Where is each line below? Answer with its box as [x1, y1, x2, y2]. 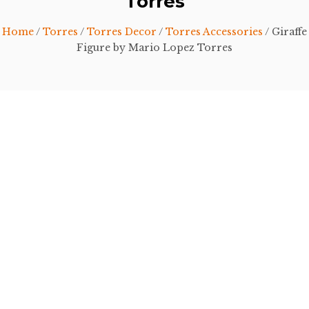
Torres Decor [87, 26, 157, 38]
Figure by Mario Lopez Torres [77, 41, 232, 54]
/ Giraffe [263, 26, 307, 38]
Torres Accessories [166, 26, 263, 38]
